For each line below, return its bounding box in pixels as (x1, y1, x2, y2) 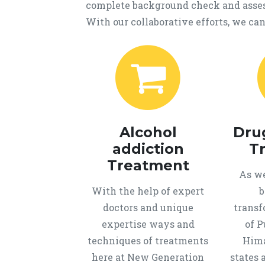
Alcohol (119, 124, 177, 141)
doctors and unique (102, 201, 193, 214)
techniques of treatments (88, 234, 208, 247)
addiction (112, 140, 184, 157)
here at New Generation (92, 251, 204, 263)
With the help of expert (92, 185, 204, 197)
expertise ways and (101, 218, 195, 230)
